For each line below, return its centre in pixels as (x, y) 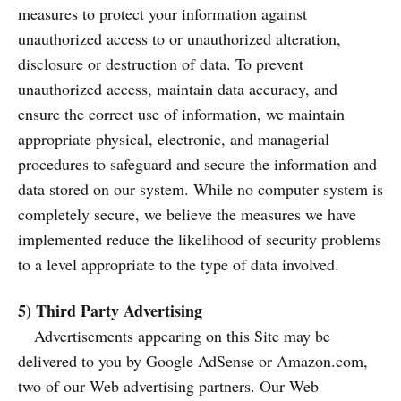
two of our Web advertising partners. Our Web (168, 386)
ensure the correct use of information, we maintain (181, 114)
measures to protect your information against (162, 13)
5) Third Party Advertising (110, 311)
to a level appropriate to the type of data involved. (179, 264)
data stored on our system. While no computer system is (200, 189)
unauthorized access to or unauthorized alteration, (179, 38)
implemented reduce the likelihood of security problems (200, 239)
